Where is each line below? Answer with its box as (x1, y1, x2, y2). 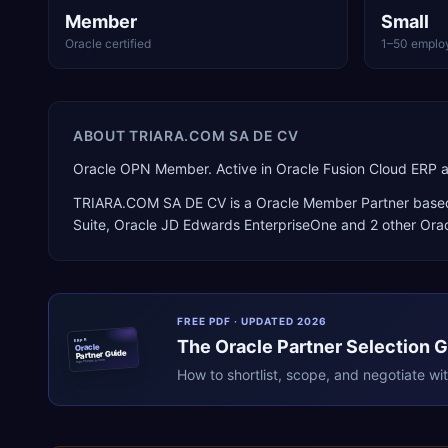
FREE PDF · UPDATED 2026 (177, 315, 327, 327)
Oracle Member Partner (256, 194, 409, 211)
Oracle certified (65, 36, 151, 51)
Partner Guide (75, 347, 128, 361)
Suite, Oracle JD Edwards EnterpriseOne (73, 216, 337, 233)
